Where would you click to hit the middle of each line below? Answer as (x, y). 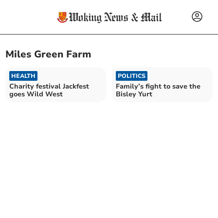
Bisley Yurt (134, 94)
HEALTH (24, 76)
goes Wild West (36, 94)
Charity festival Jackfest (49, 86)
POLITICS (132, 76)
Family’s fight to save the (158, 86)
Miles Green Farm (49, 54)
